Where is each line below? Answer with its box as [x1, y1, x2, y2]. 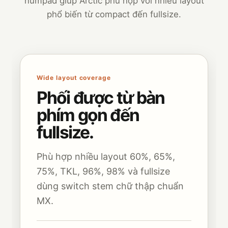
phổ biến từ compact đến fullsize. [47, 9, 181, 20]
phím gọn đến [37, 104, 139, 126]
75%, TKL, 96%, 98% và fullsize [37, 166, 170, 177]
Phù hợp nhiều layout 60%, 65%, [37, 151, 175, 162]
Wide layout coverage [37, 74, 111, 82]
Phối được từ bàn [37, 87, 165, 108]
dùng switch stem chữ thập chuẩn [37, 181, 184, 192]
